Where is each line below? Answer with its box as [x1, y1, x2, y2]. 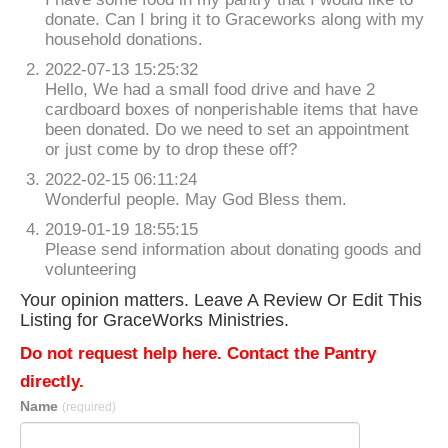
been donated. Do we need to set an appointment [45, 120, 409, 139]
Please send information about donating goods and [45, 240, 421, 259]
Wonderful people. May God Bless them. [45, 190, 347, 209]
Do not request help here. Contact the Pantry [20, 344, 376, 363]
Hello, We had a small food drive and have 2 [45, 80, 375, 99]
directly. [20, 372, 84, 391]
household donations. [45, 30, 203, 49]
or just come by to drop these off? [45, 140, 297, 159]
